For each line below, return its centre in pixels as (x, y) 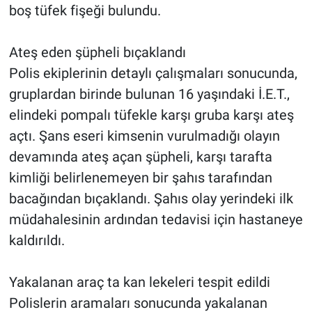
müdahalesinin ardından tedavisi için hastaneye (156, 219)
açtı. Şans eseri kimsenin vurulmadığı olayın (144, 135)
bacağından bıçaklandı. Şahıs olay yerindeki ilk (151, 198)
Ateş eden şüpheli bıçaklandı (97, 52)
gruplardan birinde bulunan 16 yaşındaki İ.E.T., (149, 94)
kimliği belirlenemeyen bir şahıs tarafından (140, 177)
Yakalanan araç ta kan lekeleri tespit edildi (139, 282)
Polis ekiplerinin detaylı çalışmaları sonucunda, (153, 73)
